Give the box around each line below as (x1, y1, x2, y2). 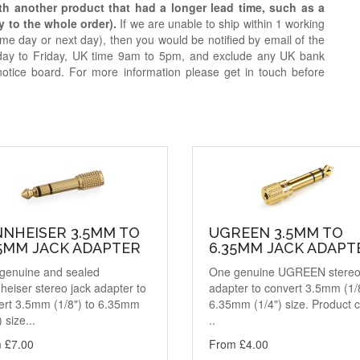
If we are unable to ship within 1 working (120, 14, 325, 31)
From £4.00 (209, 335, 268, 352)
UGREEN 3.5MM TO (209, 223, 343, 241)
